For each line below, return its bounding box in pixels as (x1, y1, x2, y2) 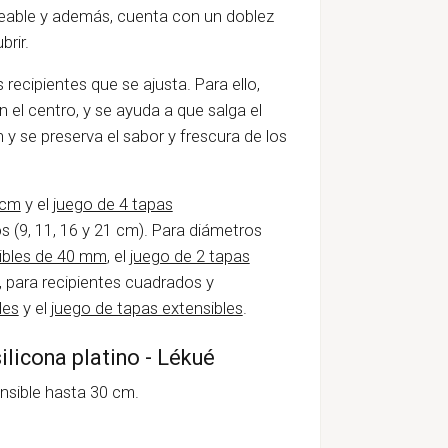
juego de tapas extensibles (50, 297, 243, 318)
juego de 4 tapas (52, 193, 173, 214)
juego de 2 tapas (129, 245, 250, 266)
